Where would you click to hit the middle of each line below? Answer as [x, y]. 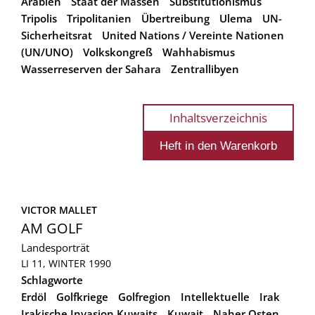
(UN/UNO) [47, 52]
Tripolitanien [99, 18]
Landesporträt [55, 247]
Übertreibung [175, 18]
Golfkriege [82, 296]
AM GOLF [52, 228]
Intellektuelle [215, 296]
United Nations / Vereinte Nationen [193, 35]
